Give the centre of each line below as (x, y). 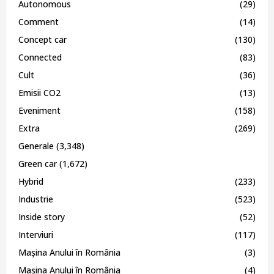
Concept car (43, 39)
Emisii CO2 (39, 92)
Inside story (42, 217)
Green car (38, 163)
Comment (39, 21)
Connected (40, 57)
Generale (36, 146)
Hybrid (31, 181)
